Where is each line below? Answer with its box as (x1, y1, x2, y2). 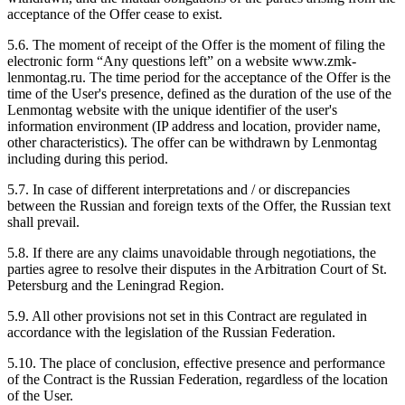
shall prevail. (7, 213, 80, 230)
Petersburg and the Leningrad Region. (7, 277, 224, 293)
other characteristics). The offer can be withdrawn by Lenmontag (7, 134, 377, 150)
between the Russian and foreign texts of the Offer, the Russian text (7, 197, 391, 213)
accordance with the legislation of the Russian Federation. (7, 324, 335, 340)
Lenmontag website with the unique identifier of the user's (7, 101, 337, 118)
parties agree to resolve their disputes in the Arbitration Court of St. (7, 260, 387, 277)
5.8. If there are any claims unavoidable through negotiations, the (7, 244, 376, 260)
